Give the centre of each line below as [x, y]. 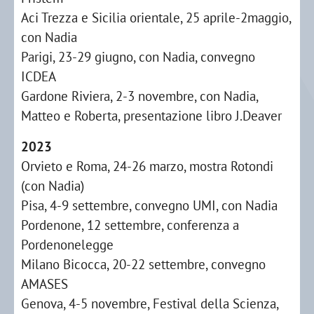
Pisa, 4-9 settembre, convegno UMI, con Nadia [149, 205]
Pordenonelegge [67, 244]
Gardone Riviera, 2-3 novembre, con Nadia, [139, 96]
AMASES [45, 284]
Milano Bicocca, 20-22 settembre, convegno [143, 264]
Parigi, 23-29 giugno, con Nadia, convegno [138, 56]
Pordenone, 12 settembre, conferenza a [130, 225]
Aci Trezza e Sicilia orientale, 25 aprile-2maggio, [156, 17]
